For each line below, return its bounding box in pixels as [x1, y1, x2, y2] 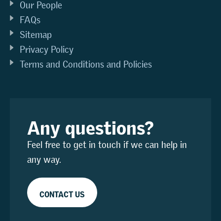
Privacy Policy [20, 44, 74, 56]
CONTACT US [39, 185, 85, 200]
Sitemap [20, 29, 52, 41]
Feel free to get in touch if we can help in [27, 139, 187, 151]
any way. [27, 154, 61, 166]
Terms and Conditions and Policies [20, 59, 152, 71]
